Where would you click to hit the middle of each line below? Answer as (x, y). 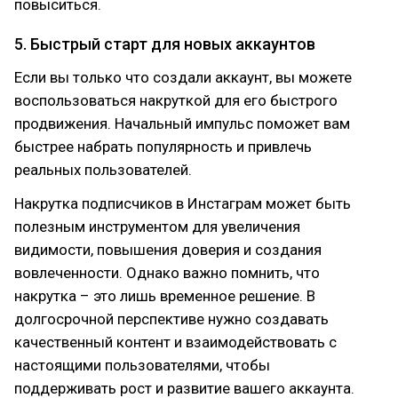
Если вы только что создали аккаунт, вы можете (183, 77)
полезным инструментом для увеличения (157, 227)
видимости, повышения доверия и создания (168, 250)
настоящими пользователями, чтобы (142, 365)
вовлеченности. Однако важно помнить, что (167, 273)
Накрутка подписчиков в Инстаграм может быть (183, 203)
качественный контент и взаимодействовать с (175, 342)
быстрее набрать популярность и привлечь (163, 147)
